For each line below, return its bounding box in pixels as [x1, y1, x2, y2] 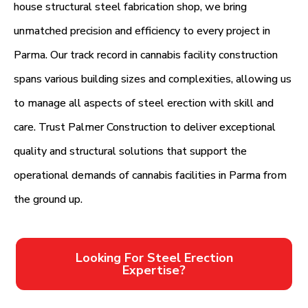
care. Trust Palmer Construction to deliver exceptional [14, 120, 276, 135]
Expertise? [122, 261, 186, 278]
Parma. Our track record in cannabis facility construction [14, 47, 278, 63]
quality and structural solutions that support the [14, 144, 247, 159]
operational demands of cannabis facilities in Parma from [14, 168, 287, 184]
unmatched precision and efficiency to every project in [14, 23, 270, 39]
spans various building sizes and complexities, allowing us [14, 71, 291, 87]
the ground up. [14, 192, 82, 208]
